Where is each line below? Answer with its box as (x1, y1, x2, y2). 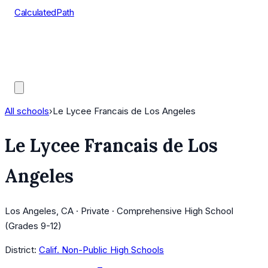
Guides (14, 66, 43, 78)
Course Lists (14, 36, 66, 48)
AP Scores (14, 51, 58, 63)
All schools (5, 105, 49, 117)
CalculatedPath (14, 7, 74, 18)
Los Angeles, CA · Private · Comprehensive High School (5, 205, 233, 217)
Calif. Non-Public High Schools (39, 244, 164, 256)
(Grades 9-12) (5, 220, 62, 232)
